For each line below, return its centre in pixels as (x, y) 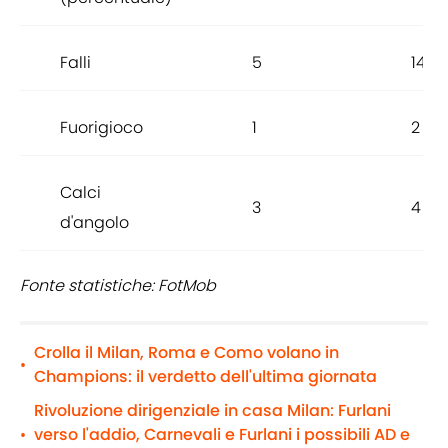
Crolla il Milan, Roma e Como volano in (186, 353)
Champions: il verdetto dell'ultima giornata (205, 377)
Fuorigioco (101, 128)
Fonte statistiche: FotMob (118, 286)
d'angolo (94, 223)
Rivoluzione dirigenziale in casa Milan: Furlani (212, 411)
